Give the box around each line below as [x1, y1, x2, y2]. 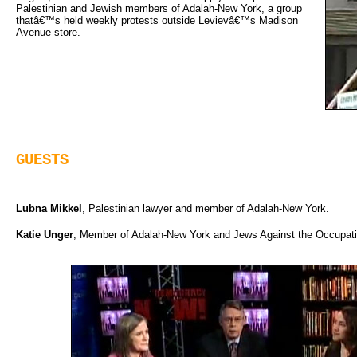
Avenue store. [16, 25, 80, 38]
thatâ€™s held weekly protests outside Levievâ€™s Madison [16, 14, 298, 26]
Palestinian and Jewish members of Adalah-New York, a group [16, 2, 302, 14]
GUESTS [16, 151, 69, 170]
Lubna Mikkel [16, 202, 82, 214]
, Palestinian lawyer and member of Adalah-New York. [82, 202, 329, 214]
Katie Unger [16, 228, 73, 241]
